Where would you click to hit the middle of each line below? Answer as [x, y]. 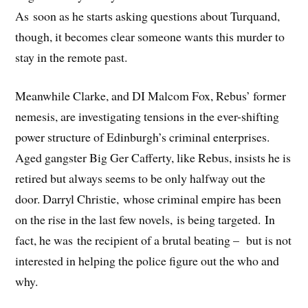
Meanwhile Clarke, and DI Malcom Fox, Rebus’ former [151, 96]
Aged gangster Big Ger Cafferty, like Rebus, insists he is [153, 158]
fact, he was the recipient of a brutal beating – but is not [154, 240]
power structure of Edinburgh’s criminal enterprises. [143, 137]
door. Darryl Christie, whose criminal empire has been [148, 199]
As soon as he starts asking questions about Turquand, [148, 15]
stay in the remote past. [71, 57]
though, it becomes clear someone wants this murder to [150, 36]
